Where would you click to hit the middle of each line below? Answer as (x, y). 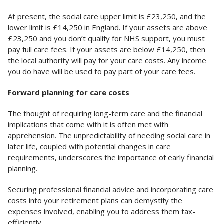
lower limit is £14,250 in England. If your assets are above (108, 28)
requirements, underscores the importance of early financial (111, 158)
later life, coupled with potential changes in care (89, 147)
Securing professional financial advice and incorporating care (111, 190)
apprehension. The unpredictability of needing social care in (109, 136)
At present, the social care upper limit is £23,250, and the (107, 17)
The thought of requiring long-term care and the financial (105, 114)
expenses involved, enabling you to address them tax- (102, 212)
